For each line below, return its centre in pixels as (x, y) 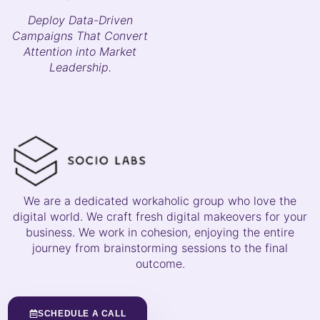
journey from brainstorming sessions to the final (160, 248)
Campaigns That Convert (80, 35)
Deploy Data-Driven (80, 20)
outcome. (160, 264)
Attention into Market (80, 51)
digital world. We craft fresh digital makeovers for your (160, 217)
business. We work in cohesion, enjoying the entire (160, 232)
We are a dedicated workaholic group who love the (160, 201)
